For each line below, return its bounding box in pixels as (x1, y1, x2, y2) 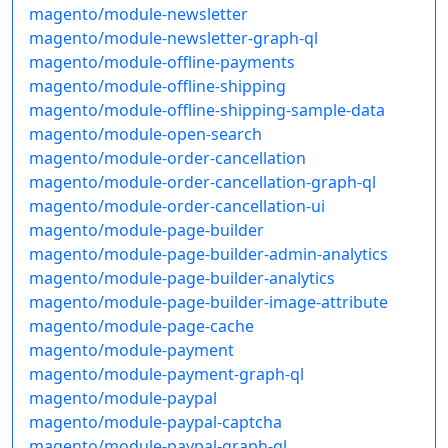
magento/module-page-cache (29, 315, 254, 338)
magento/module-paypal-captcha (29, 411, 282, 434)
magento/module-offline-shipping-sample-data (29, 99, 385, 122)
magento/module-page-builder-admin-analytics (29, 243, 388, 266)
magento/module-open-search (29, 123, 262, 146)
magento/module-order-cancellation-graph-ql (29, 171, 376, 194)
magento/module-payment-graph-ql (29, 363, 304, 386)
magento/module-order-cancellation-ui (29, 195, 325, 218)
